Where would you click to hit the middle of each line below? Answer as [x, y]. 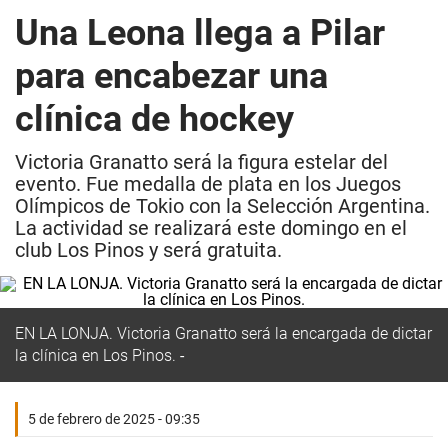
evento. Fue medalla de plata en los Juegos [208, 184]
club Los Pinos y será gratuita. [148, 250]
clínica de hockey [154, 119]
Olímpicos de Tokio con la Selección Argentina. [222, 206]
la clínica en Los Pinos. [95, 355]
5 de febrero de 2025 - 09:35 [114, 419]
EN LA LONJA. [64, 333]
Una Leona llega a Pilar [200, 33]
